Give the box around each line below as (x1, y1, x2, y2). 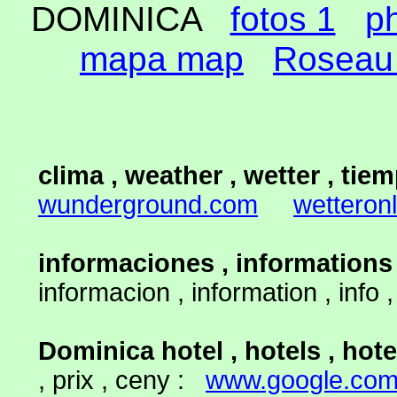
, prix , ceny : (38, 366, 206, 394)
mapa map (80, 40, 244, 78)
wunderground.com (38, 191, 258, 219)
